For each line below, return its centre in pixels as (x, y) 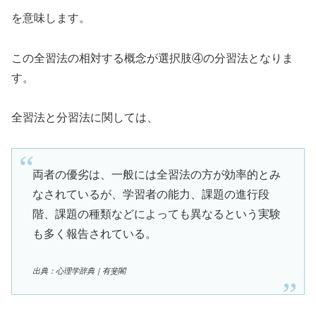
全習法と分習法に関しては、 (85, 118)
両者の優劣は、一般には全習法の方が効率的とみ (156, 174)
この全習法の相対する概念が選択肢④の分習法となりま (152, 58)
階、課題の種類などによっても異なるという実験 (156, 214)
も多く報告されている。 (94, 233)
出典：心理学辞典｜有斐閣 (79, 271)
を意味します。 (51, 18)
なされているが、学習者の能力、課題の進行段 (151, 194)
